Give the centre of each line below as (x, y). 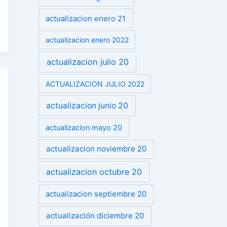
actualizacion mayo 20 (84, 128)
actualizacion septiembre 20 (96, 194)
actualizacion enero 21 (86, 18)
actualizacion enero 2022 (87, 40)
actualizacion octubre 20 (94, 172)
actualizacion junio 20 (87, 106)
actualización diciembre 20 (95, 216)
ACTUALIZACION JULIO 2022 (95, 84)
